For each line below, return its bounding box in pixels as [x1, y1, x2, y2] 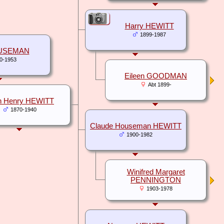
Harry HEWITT [124, 22, 174, 30]
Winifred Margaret [126, 168, 185, 176]
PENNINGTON [130, 176, 181, 184]
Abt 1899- [147, 81, 171, 88]
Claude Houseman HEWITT [90, 122, 181, 130]
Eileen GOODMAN [124, 72, 187, 80]
